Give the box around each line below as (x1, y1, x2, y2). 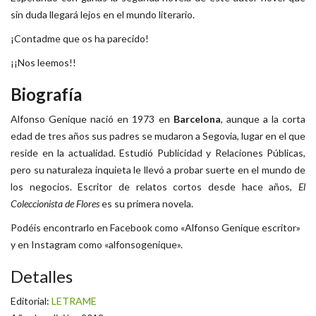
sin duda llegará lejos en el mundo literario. (11, 8, 195, 20)
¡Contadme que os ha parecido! (11, 32, 149, 44)
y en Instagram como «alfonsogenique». (11, 238, 183, 250)
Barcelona (173, 112, 221, 125)
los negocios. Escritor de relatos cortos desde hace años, (11, 180, 298, 193)
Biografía (11, 83, 82, 104)
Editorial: (11, 294, 51, 307)
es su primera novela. (99, 197, 193, 209)
